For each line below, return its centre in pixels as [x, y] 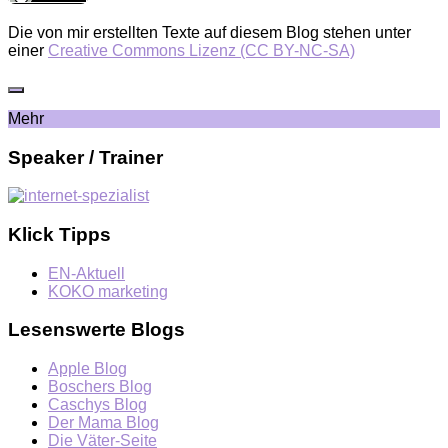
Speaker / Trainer [85, 157]
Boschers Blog [100, 387]
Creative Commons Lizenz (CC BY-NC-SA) [201, 50]
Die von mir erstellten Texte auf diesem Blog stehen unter [209, 32]
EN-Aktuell [86, 273]
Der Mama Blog [103, 423]
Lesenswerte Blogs [96, 330]
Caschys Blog [97, 405]
